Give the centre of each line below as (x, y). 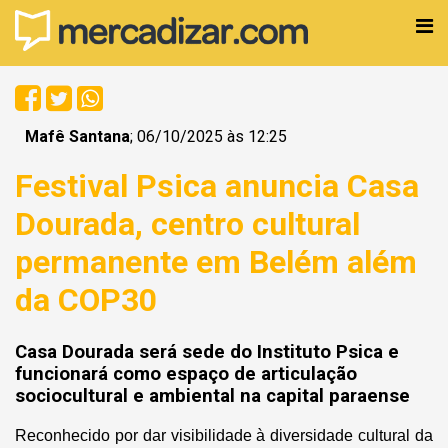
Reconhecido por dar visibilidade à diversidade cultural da (224, 435)
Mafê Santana (77, 136)
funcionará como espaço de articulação (186, 373)
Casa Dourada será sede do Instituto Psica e (207, 351)
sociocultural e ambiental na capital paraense (212, 395)
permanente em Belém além (216, 262)
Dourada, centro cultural (187, 224)
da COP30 (86, 300)
